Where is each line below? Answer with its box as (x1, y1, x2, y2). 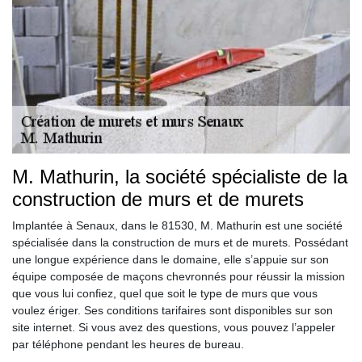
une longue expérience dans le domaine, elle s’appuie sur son (12, 252, 329, 266)
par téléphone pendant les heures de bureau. (12, 337, 244, 351)
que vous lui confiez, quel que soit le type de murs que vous (12, 286, 318, 300)
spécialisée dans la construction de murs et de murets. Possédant (12, 235, 348, 249)
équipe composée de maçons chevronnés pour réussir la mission (12, 269, 345, 283)
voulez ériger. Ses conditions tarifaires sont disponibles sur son (12, 303, 333, 317)
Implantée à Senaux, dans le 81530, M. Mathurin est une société (12, 218, 343, 232)
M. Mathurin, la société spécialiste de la (12, 165, 347, 187)
